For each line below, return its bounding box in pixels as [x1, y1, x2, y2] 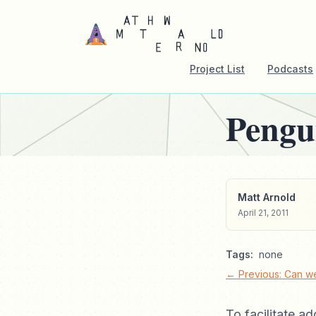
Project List [190, 63, 245, 75]
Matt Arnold [238, 191, 296, 203]
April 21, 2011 [238, 207, 288, 218]
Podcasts [267, 63, 313, 75]
